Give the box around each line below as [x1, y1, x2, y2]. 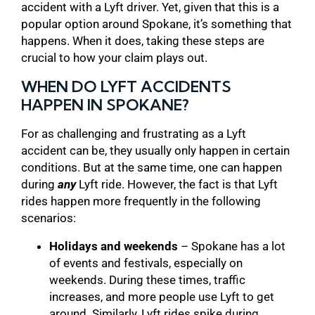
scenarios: [21, 210, 76, 225]
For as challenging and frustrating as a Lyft [21, 126, 246, 141]
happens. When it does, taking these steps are [21, 33, 264, 48]
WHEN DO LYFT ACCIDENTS [21, 76, 231, 96]
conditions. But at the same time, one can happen [21, 160, 282, 174]
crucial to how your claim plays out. [21, 50, 207, 65]
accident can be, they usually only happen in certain [21, 143, 290, 157]
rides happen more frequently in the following [21, 193, 261, 208]
